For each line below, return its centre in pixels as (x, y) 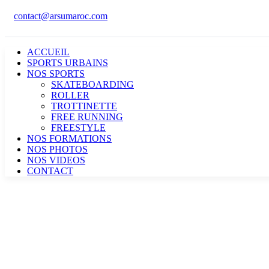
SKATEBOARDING (92, 84)
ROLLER (70, 95)
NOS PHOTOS (57, 149)
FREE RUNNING (87, 117)
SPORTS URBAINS (68, 63)
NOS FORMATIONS (69, 138)
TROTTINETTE (84, 106)
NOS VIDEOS (56, 160)
